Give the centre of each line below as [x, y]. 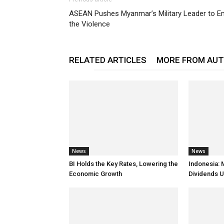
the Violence [89, 24]
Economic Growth [95, 174]
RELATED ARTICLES [108, 60]
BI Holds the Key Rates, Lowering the [123, 164]
